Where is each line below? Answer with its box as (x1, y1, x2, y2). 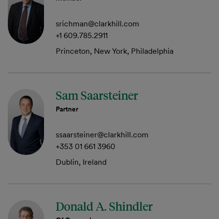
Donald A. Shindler (56, 198, 153, 214)
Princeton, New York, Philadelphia (56, 46, 174, 56)
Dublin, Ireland (56, 157, 107, 167)
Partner (56, 105, 78, 113)
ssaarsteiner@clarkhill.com (56, 130, 149, 139)
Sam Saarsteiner (56, 88, 138, 103)
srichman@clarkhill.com (56, 19, 139, 28)
